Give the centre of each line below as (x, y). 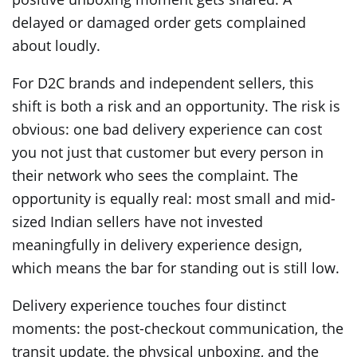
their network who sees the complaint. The (155, 175)
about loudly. (56, 45)
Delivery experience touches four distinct (149, 305)
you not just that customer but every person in (168, 152)
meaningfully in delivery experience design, (157, 244)
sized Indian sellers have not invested (137, 221)
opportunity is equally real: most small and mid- (174, 198)
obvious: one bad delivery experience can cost (167, 129)
